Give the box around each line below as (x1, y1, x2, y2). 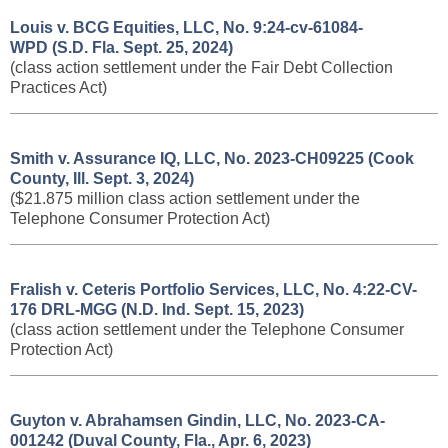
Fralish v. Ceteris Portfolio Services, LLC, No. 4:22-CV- (10, 281, 417, 298)
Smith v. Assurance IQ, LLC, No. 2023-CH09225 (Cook (10, 150, 414, 167)
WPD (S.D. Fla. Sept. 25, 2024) (10, 39, 233, 56)
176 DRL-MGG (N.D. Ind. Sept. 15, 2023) (10, 301, 304, 318)
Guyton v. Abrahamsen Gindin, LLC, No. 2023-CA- (10, 412, 385, 429)
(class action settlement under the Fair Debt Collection (10, 59, 393, 76)
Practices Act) (10, 79, 107, 96)
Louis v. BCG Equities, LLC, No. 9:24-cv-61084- (10, 19, 363, 36)
